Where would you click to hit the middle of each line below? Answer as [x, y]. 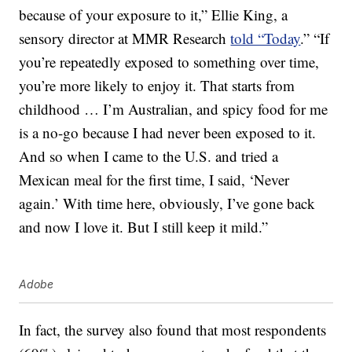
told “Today [266, 38]
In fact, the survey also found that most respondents [173, 330]
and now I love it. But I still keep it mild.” [144, 227]
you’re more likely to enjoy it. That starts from [157, 86]
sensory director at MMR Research [125, 38]
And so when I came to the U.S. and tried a [149, 156]
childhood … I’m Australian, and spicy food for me [174, 109]
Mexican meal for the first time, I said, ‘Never [154, 180]
